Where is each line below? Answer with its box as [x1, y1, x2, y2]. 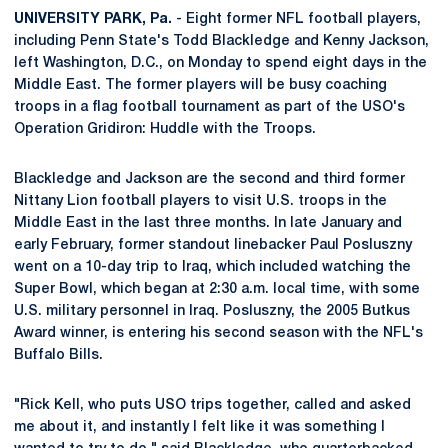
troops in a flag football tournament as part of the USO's [14, 101, 405, 114]
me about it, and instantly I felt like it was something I [14, 421, 385, 434]
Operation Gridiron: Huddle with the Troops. [14, 123, 316, 136]
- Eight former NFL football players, [172, 13, 421, 26]
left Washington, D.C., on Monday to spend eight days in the [14, 57, 427, 70]
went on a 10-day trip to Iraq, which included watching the [14, 261, 411, 274]
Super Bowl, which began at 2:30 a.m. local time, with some [14, 283, 420, 296]
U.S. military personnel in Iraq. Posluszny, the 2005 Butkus [14, 305, 410, 318]
